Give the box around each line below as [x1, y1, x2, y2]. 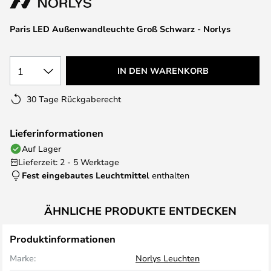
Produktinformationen [10, 232, 116, 246]
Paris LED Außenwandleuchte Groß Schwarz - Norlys [10, 23, 230, 34]
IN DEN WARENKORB [117, 65, 209, 76]
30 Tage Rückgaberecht [27, 93, 121, 105]
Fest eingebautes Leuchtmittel [22, 169, 149, 181]
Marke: [10, 252, 36, 264]
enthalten [149, 169, 189, 181]
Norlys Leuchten [135, 252, 200, 264]
